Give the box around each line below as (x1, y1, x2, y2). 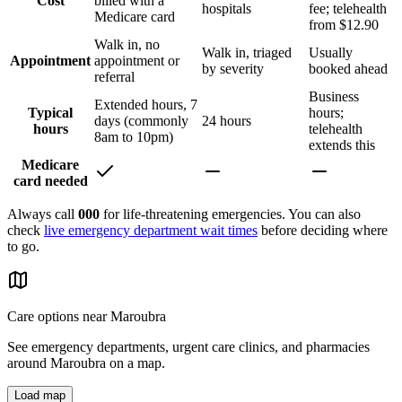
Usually (309, 45, 353, 61)
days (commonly (94, 113, 188, 129)
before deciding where (261, 223, 388, 239)
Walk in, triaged (202, 45, 292, 61)
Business (309, 89, 359, 105)
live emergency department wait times (44, 223, 258, 239)
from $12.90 (309, 17, 379, 33)
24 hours (202, 113, 251, 129)
